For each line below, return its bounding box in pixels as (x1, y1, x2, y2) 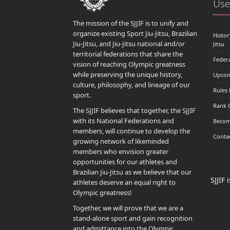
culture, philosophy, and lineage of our (73, 80, 190, 89)
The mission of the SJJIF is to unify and (73, 18, 188, 28)
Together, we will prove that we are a (73, 203, 183, 213)
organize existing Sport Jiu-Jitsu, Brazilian (73, 29, 197, 38)
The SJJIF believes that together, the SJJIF (73, 106, 196, 115)
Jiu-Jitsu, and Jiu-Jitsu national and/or (73, 39, 185, 48)
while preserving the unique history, (73, 70, 182, 79)
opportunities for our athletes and (73, 157, 177, 166)
